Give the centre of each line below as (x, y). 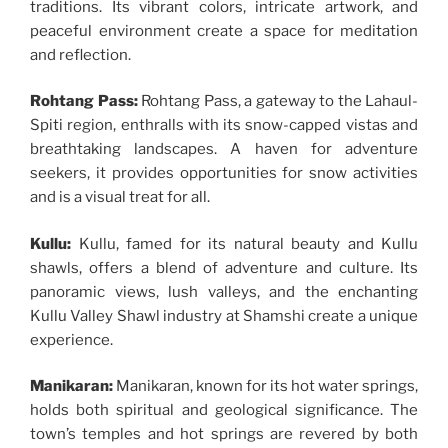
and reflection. (80, 54)
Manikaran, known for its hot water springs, (265, 386)
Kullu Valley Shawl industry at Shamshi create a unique (224, 315)
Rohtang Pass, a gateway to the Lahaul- (277, 101)
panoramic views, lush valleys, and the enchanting (224, 291)
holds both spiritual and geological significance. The (224, 410)
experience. (71, 339)
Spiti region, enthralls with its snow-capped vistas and (224, 125)
